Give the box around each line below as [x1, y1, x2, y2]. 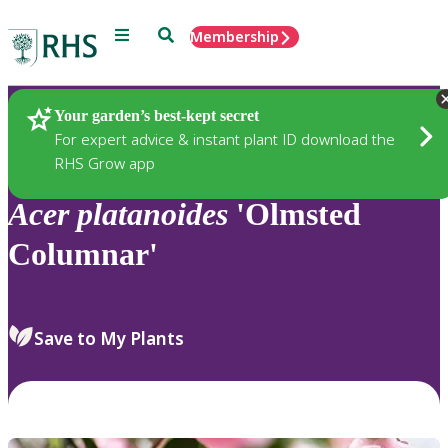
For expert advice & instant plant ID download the [54, 128, 395, 149]
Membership [190, 27, 279, 46]
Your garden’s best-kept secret [54, 106, 259, 124]
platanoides [77, 196, 228, 233]
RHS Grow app [54, 152, 155, 173]
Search [157, 25, 204, 42]
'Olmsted [228, 196, 361, 233]
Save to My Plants [34, 326, 184, 350]
